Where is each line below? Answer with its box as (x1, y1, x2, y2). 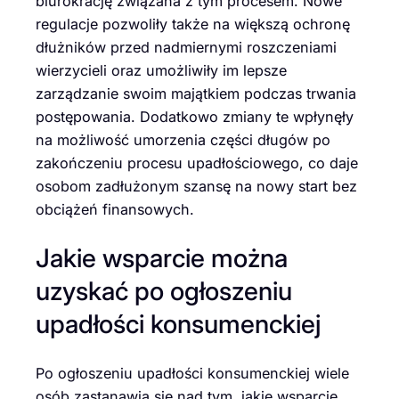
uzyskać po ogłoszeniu (36, 275, 292, 307)
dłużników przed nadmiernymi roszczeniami (36, 37, 337, 56)
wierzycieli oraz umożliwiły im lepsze (36, 61, 287, 79)
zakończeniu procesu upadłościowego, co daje (36, 153, 358, 172)
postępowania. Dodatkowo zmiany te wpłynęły (36, 107, 354, 126)
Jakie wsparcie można (36, 242, 288, 274)
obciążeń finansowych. (36, 199, 194, 218)
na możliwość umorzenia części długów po (36, 130, 330, 149)
